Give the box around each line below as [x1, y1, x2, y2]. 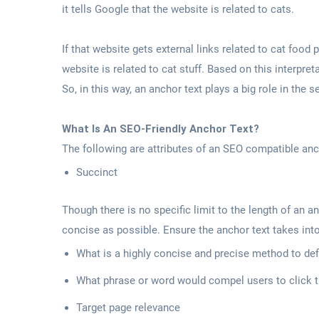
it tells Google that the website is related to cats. [62, 2, 294, 16]
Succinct [76, 165, 117, 179]
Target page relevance [76, 300, 180, 314]
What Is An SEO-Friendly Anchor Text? [62, 122, 259, 135]
